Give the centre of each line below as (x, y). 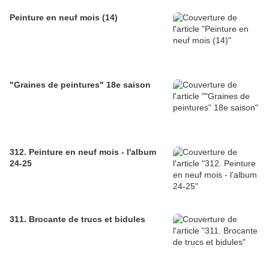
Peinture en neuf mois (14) (64, 18)
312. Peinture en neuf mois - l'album (83, 152)
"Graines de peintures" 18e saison (80, 85)
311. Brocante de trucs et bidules (77, 219)
